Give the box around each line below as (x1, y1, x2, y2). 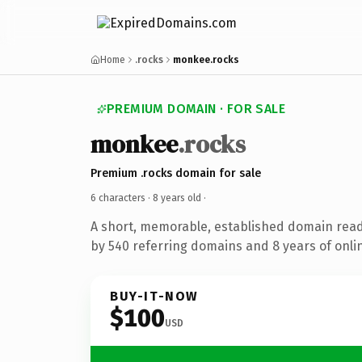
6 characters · (90, 192, 153, 204)
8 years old (153, 192, 201, 204)
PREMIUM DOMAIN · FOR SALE (107, 101, 285, 116)
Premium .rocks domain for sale (90, 166, 261, 180)
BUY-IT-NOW (110, 288, 199, 304)
